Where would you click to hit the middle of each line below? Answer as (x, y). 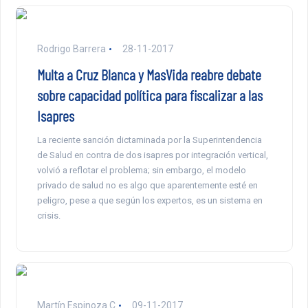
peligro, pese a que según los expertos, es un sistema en (150, 201)
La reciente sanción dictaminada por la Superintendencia (149, 140)
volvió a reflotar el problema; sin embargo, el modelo (141, 170)
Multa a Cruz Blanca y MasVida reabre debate (149, 75)
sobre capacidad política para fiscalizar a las (150, 95)
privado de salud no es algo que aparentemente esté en (147, 186)
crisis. (48, 216)
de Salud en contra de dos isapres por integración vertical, (152, 155)
